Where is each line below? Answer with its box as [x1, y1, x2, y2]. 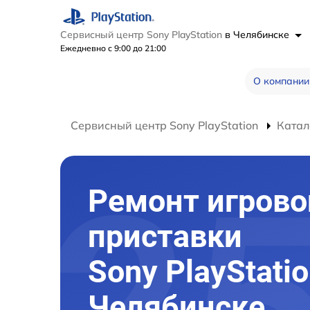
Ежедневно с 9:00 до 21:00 [60, 42, 166, 53]
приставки [88, 217, 242, 255]
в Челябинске [225, 28, 292, 41]
